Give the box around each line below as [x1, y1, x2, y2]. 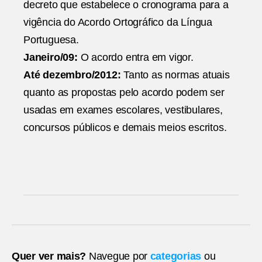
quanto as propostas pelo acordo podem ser [23, 86, 225, 98]
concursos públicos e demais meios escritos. [23, 121, 227, 133]
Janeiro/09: [23, 51, 78, 63]
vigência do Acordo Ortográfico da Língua [23, 16, 212, 28]
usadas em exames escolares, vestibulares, [23, 104, 223, 116]
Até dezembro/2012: [23, 68, 121, 81]
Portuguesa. [23, 33, 79, 46]
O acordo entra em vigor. [77, 51, 194, 63]
